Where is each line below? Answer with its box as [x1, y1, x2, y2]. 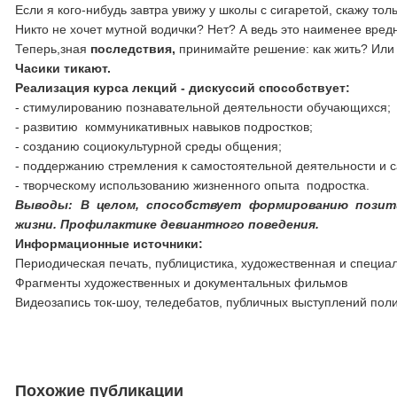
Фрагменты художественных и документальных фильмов [15, 276, 348, 290]
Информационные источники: [15, 237, 204, 251]
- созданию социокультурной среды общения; [15, 139, 283, 153]
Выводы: [15, 198, 74, 212]
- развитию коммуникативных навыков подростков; [15, 120, 314, 134]
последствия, [87, 42, 180, 56]
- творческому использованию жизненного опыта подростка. [15, 178, 370, 192]
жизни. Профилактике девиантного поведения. [15, 217, 320, 231]
